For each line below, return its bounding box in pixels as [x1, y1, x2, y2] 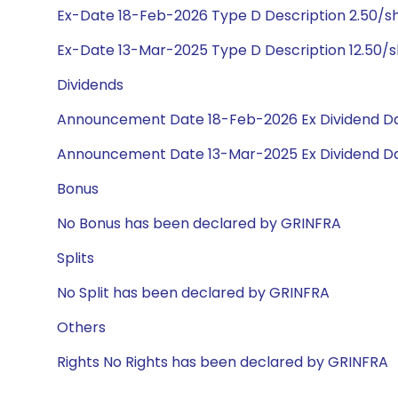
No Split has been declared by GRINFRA [57, 283, 330, 303]
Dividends [57, 75, 123, 95]
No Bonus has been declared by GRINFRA [57, 213, 341, 234]
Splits [57, 248, 94, 268]
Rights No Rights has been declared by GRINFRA [57, 352, 388, 372]
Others [57, 317, 106, 338]
